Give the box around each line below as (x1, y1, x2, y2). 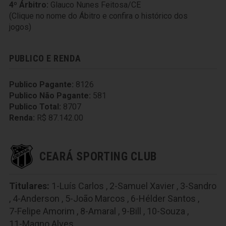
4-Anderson (13, 193, 60, 204)
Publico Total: (9, 102, 61, 111)
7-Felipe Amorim (9, 206, 75, 216)
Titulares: (9, 181, 49, 191)
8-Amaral (80, 206, 116, 216)
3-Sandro (180, 181, 216, 191)
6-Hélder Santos (131, 193, 196, 204)
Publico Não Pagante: (9, 91, 91, 100)
